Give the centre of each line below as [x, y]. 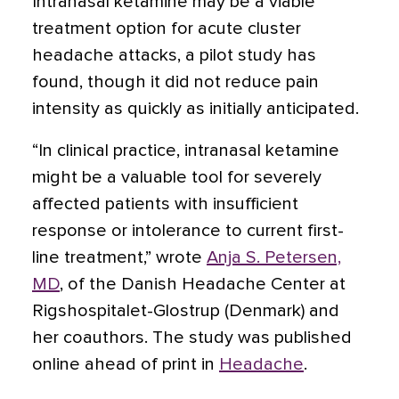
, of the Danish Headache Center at [203, 284]
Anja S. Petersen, [274, 257]
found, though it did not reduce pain [175, 82]
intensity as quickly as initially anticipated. [195, 109]
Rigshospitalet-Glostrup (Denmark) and [186, 311]
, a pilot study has [247, 55]
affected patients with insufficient [165, 204]
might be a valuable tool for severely [177, 177]
